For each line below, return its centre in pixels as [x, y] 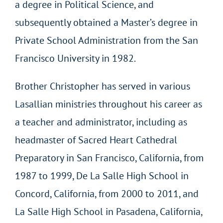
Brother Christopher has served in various [102, 86]
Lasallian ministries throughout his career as [108, 104]
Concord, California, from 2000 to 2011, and [107, 193]
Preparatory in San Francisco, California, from [109, 158]
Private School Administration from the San [106, 40]
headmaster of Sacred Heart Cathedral [96, 140]
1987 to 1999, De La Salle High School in [102, 175]
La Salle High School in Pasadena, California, [108, 211]
